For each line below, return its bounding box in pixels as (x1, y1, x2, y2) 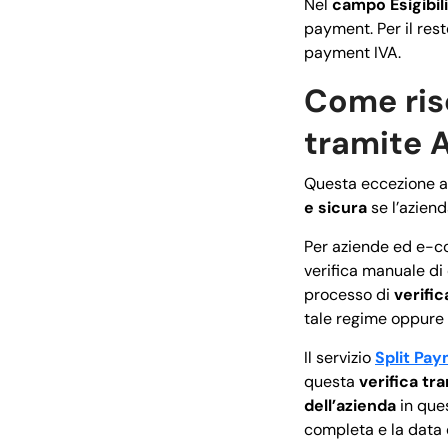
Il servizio (304, 346, 375, 368)
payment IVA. (304, 41, 401, 63)
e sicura (304, 196, 367, 218)
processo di (304, 283, 394, 305)
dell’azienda (304, 394, 396, 416)
